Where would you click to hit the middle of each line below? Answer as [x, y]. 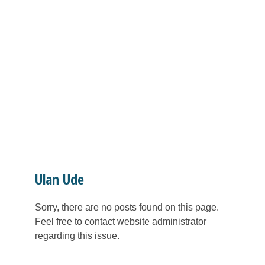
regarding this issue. [77, 235]
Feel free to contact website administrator [121, 221]
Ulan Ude [59, 179]
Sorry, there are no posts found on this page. [127, 207]
